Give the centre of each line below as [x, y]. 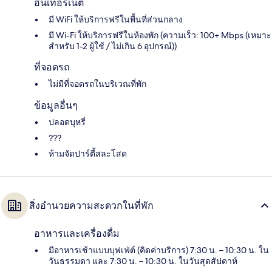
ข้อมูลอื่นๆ [56, 106]
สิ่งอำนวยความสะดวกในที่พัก [91, 206]
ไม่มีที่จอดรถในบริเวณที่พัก [97, 84]
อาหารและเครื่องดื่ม [77, 234]
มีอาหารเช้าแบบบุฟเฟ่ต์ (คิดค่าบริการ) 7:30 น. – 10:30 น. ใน [159, 250]
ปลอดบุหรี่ [67, 122]
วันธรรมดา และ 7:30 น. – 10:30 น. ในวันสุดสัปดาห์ [143, 261]
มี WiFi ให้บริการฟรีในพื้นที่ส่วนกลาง [116, 20]
